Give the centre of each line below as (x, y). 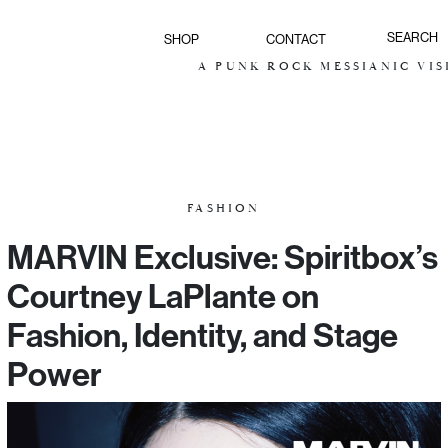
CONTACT (296, 39)
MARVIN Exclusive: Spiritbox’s (222, 257)
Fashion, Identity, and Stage (202, 335)
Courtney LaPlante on (163, 296)
